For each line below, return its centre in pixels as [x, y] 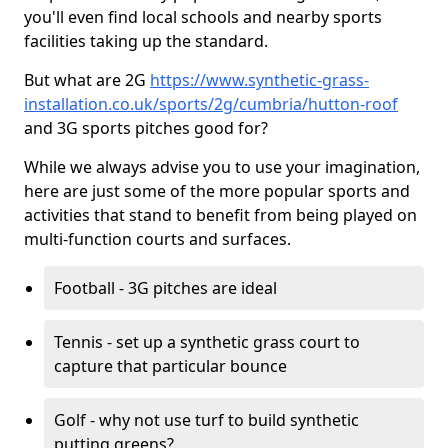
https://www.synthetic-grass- [259, 80]
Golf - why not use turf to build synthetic [206, 420]
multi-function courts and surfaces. [157, 239]
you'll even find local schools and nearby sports [203, 17]
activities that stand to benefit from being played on [220, 215]
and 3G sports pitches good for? [146, 128]
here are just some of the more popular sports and [217, 191]
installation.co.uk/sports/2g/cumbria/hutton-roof [211, 104]
